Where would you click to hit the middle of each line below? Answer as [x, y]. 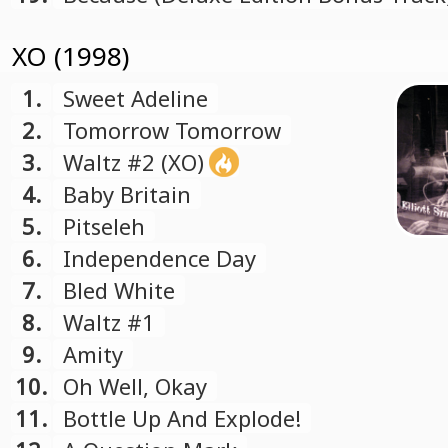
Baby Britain [127, 194]
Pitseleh [104, 226]
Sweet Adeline [135, 98]
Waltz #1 [109, 322]
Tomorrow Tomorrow [172, 130]
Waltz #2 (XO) [133, 162]
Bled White [119, 290]
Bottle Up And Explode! [182, 418]
